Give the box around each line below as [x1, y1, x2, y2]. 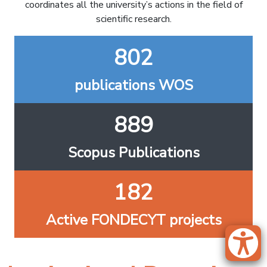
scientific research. [95, 13, 172, 26]
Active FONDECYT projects [45, 210, 222, 229]
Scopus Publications [67, 143, 200, 162]
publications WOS [74, 76, 193, 95]
